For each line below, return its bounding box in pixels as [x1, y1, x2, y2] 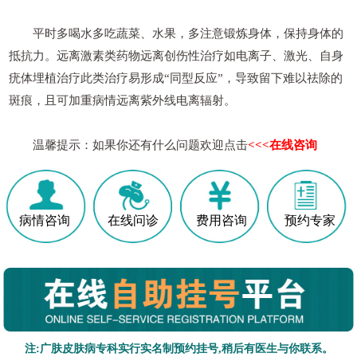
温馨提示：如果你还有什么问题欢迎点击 [9, 137, 249, 151]
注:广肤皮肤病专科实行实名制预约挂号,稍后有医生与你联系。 [25, 343, 334, 355]
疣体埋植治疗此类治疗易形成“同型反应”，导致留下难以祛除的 [9, 70, 343, 84]
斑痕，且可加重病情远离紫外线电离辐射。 [9, 92, 237, 107]
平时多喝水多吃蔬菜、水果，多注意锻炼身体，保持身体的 [9, 25, 344, 40]
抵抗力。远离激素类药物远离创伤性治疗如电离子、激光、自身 [9, 48, 344, 62]
